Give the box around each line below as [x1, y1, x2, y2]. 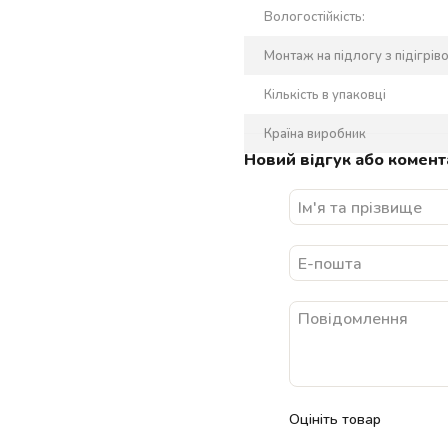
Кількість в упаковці [264, 85, 386, 102]
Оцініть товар [289, 409, 381, 427]
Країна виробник [264, 124, 366, 141]
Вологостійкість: [264, 7, 365, 24]
